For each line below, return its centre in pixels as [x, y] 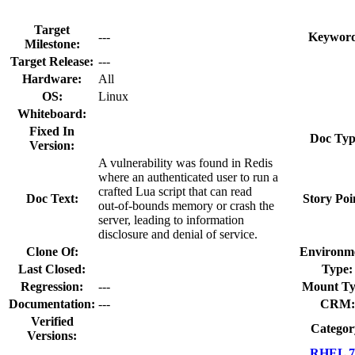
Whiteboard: [52, 113]
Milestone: [52, 44]
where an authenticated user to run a [188, 177]
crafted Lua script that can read [175, 191]
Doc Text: [52, 198]
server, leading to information [171, 219]
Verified [52, 321]
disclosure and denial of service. [178, 234]
